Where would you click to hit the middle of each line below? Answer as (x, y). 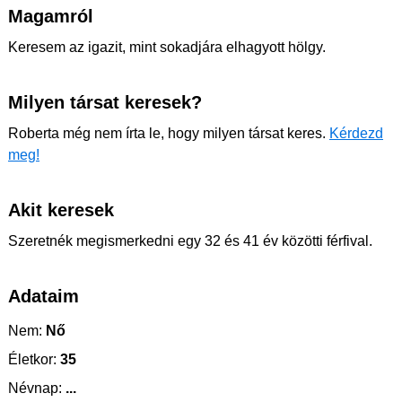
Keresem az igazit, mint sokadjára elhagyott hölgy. (167, 47)
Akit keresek (61, 210)
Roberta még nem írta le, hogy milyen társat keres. (169, 133)
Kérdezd (356, 133)
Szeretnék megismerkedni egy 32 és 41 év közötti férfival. (190, 241)
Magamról (51, 16)
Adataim (44, 296)
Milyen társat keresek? (105, 102)
